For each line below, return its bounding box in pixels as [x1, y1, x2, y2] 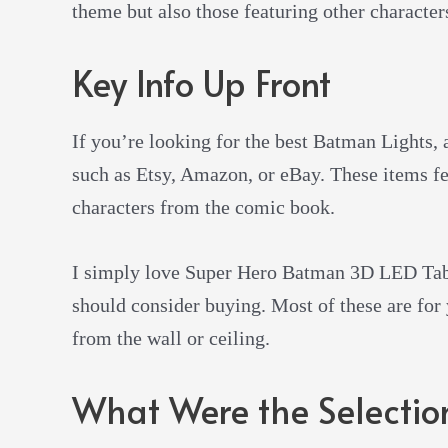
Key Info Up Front [72, 57, 331, 107]
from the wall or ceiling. [72, 326, 270, 349]
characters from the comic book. [72, 195, 335, 218]
